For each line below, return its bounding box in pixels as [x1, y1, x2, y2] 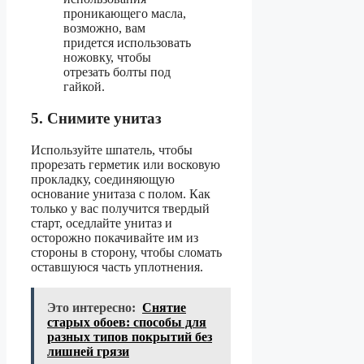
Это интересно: [47, 300, 136, 314]
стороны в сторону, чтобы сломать [31, 245, 222, 259]
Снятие [142, 300, 186, 314]
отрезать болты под [63, 65, 171, 80]
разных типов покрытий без [47, 329, 212, 344]
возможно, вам [63, 21, 145, 36]
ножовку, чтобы [63, 50, 151, 65]
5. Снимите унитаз [31, 110, 162, 128]
